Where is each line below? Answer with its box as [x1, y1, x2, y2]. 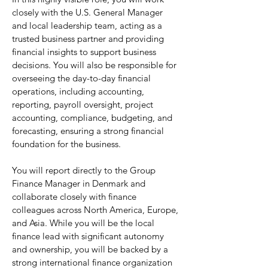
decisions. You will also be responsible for [12, 59, 176, 71]
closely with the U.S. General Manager [12, 7, 163, 18]
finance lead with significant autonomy [12, 230, 164, 242]
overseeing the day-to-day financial [12, 72, 151, 84]
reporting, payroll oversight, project [12, 99, 153, 110]
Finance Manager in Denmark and [12, 178, 145, 189]
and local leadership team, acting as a [12, 20, 162, 31]
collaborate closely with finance [12, 191, 136, 202]
